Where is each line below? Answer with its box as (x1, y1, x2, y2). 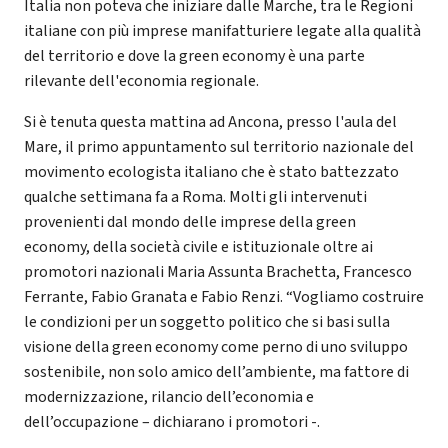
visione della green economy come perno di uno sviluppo (24, 336, 408, 359)
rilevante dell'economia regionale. (24, 70, 259, 93)
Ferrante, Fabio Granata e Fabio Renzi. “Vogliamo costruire (24, 286, 424, 309)
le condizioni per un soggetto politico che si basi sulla (24, 311, 390, 334)
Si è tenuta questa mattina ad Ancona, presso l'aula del (24, 111, 397, 134)
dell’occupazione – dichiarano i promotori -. (24, 411, 320, 434)
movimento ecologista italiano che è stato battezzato (24, 161, 399, 184)
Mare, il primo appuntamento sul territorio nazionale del (24, 136, 414, 159)
